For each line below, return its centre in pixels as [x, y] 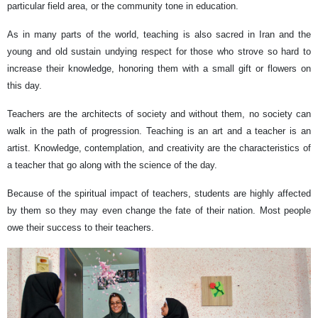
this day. [24, 86]
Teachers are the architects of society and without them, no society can [159, 114]
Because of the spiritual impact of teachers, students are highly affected [159, 194]
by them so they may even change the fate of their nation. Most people [159, 211]
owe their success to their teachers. [81, 228]
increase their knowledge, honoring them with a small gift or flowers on [159, 69]
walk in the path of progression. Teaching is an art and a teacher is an [159, 131]
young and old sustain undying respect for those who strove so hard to [159, 52]
